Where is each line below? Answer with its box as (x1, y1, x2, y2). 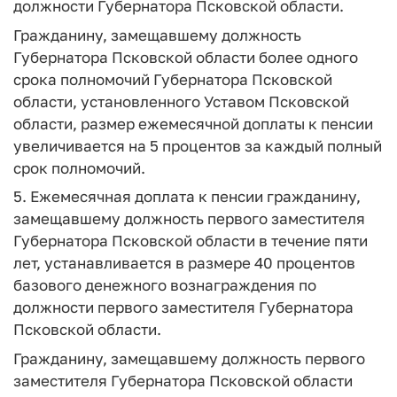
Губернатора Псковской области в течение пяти (13, 231, 368, 250)
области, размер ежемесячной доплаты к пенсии (13, 113, 373, 133)
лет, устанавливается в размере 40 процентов (13, 253, 355, 272)
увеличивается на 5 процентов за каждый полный (13, 136, 382, 155)
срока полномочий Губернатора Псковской (13, 69, 332, 89)
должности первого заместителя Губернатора (13, 298, 354, 316)
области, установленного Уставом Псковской (13, 91, 349, 111)
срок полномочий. (13, 158, 145, 177)
